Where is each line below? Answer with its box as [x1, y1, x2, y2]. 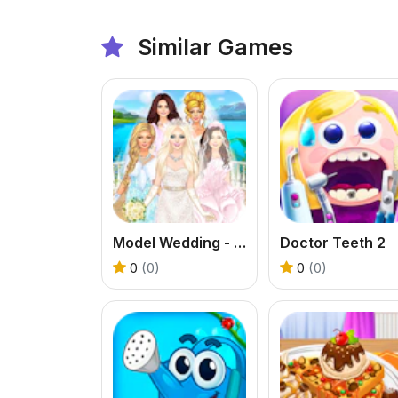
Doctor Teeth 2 [280, 233, 386, 251]
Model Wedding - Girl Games [234, 233, 246, 251]
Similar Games [132, 33, 293, 60]
